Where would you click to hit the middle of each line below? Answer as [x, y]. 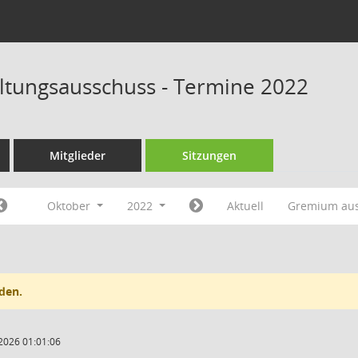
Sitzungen [209, 155]
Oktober [71, 206]
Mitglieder [78, 155]
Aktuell [245, 206]
